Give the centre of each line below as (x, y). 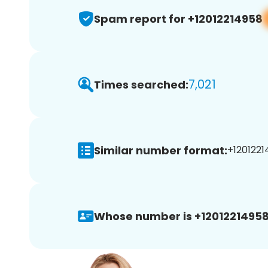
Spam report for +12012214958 (178, 19)
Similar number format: (161, 150)
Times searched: (141, 84)
